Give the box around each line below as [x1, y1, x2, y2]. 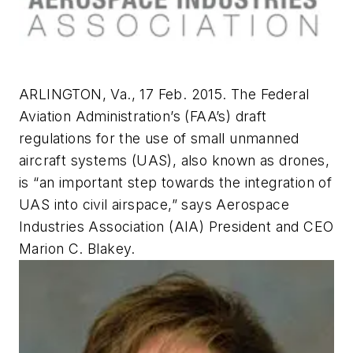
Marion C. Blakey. [19, 240, 136, 257]
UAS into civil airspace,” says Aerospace [19, 195, 289, 213]
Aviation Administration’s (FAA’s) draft [19, 107, 267, 124]
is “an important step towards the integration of [19, 173, 333, 191]
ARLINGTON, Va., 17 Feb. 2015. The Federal [19, 85, 310, 102]
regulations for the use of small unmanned [19, 129, 299, 147]
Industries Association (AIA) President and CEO [19, 217, 334, 235]
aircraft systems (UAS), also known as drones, [19, 151, 329, 169]
